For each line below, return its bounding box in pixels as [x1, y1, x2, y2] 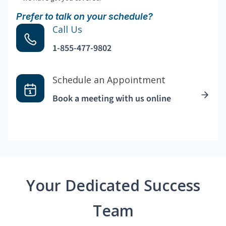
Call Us [52, 23, 82, 36]
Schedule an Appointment [52, 74, 165, 86]
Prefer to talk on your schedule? [16, 11, 153, 22]
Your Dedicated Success [26, 175, 200, 196]
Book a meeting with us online [52, 92, 171, 105]
